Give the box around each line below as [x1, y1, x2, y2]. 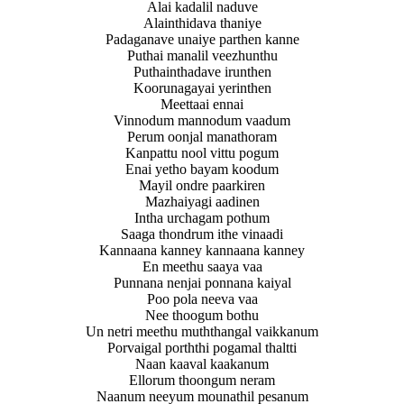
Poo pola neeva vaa [146, 290, 258, 307]
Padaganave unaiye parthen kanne [105, 31, 299, 47]
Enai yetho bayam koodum [125, 161, 279, 177]
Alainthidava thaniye [142, 14, 262, 31]
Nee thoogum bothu [145, 307, 259, 323]
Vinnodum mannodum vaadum [114, 112, 290, 128]
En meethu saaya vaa [142, 258, 262, 274]
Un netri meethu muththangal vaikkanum [86, 323, 318, 339]
